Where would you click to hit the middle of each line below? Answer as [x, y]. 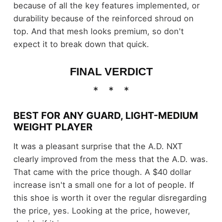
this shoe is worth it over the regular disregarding [110, 198]
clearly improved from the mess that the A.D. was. [111, 159]
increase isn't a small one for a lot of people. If [104, 185]
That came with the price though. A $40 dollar [102, 172]
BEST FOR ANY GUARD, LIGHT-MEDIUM [106, 115]
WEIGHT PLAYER [53, 127]
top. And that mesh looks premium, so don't [98, 31]
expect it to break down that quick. [81, 44]
